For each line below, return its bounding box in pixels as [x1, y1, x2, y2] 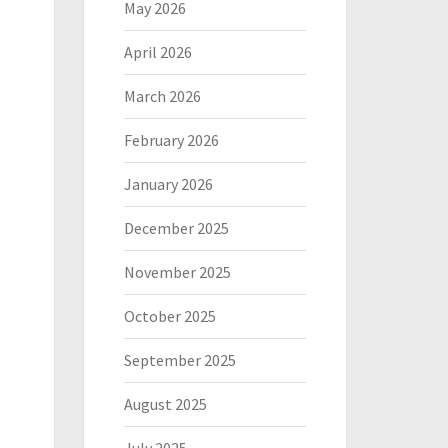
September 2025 [123, 350, 236, 370]
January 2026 [123, 174, 213, 194]
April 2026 [123, 42, 192, 62]
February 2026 [123, 130, 219, 150]
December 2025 [123, 218, 229, 238]
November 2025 [123, 262, 231, 282]
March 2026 [123, 86, 201, 106]
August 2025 [123, 394, 207, 414]
